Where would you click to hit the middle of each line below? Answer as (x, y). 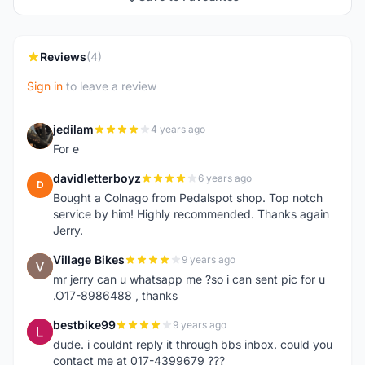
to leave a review (110, 86)
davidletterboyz (97, 178)
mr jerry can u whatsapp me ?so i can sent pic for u (189, 279)
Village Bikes (89, 259)
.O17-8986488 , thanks (115, 295)
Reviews (63, 57)
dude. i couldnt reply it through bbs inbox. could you (193, 344)
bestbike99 (84, 325)
